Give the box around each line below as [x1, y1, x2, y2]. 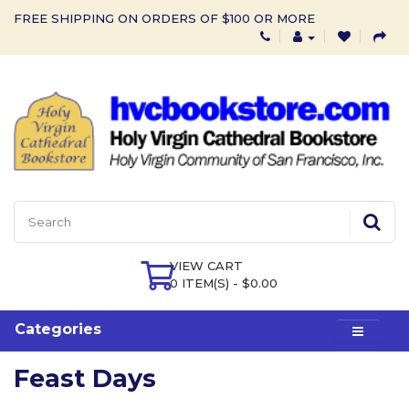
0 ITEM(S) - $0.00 [170, 275, 278, 290]
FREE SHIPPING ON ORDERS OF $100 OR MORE [14, 11, 315, 26]
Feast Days [14, 362, 156, 393]
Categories [15, 320, 101, 338]
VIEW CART [170, 257, 243, 273]
